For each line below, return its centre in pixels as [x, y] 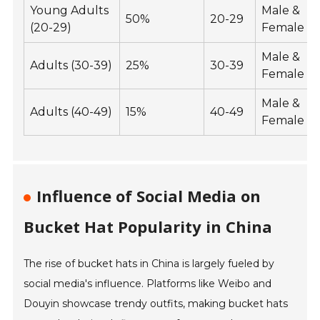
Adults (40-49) [71, 112]
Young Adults [70, 11]
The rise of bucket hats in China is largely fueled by [149, 264]
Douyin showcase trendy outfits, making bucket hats [156, 304]
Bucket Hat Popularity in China [148, 227]
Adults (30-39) [71, 66]
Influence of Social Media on [149, 196]
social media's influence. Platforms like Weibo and [148, 284]
